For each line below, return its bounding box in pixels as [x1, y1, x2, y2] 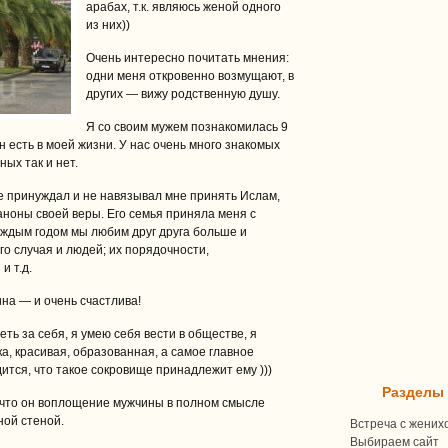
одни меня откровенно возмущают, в [86, 69, 294, 83]
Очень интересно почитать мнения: [86, 51, 289, 65]
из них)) [86, 18, 130, 32]
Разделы [382, 384, 444, 400]
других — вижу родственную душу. [86, 87, 280, 101]
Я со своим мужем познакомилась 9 [86, 120, 288, 134]
